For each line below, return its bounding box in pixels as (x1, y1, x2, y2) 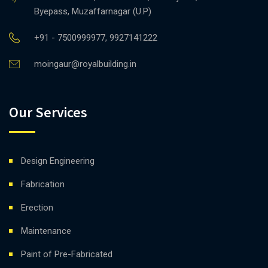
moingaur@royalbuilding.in (34, 58, 136, 69)
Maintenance (21, 225, 71, 236)
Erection (21, 202, 53, 213)
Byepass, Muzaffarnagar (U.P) (34, 5, 151, 17)
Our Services (9, 102, 87, 121)
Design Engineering (21, 155, 95, 166)
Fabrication (21, 178, 65, 190)
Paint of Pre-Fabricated (21, 248, 112, 260)
